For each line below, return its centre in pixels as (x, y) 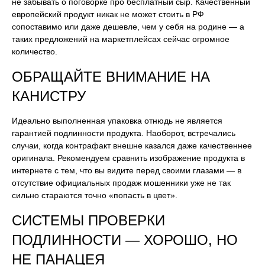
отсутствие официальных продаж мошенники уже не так (121, 183)
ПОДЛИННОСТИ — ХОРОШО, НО (125, 240)
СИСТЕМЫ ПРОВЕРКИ (88, 220)
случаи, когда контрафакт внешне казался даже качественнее (132, 146)
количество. (35, 51)
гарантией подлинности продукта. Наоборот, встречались (124, 133)
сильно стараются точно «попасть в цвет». (95, 195)
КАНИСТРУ (49, 96)
